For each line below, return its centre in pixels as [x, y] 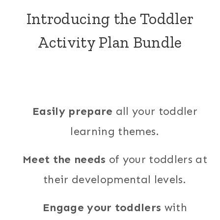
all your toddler [155, 111]
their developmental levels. [115, 179]
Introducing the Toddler [110, 19]
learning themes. [115, 131]
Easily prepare [73, 111]
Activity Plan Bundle [110, 42]
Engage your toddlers [103, 207]
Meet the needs [64, 159]
